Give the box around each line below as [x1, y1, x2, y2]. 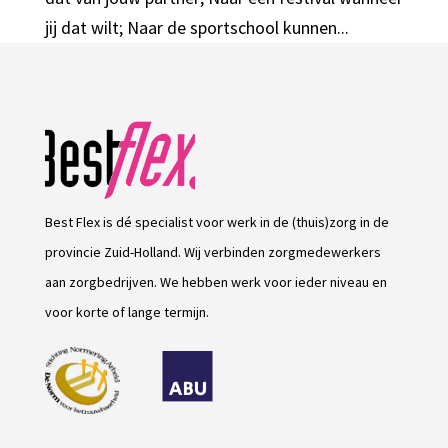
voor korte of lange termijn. [44, 303, 209, 322]
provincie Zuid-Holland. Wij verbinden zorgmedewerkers [44, 243, 381, 262]
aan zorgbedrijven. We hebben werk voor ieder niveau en [44, 273, 387, 292]
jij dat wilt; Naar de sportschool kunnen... [44, 15, 349, 39]
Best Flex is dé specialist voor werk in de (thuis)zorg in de [44, 213, 389, 232]
